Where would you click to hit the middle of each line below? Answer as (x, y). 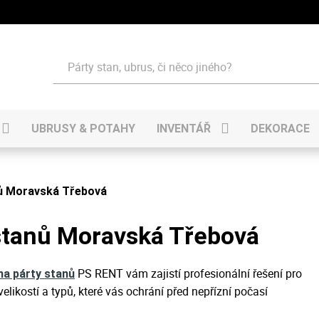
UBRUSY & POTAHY (83, 129)
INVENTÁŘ (184, 129)
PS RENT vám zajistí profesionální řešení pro (188, 273)
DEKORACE (280, 129)
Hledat (68, 58)
